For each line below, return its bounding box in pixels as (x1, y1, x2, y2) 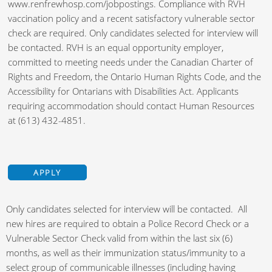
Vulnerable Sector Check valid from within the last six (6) (6, 232, 233, 245)
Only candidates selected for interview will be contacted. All (6, 203, 247, 216)
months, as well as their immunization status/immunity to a (6, 246, 245, 259)
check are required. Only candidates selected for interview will (8, 27, 258, 39)
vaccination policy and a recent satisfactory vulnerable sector (8, 12, 255, 25)
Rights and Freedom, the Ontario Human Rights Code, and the (8, 70, 261, 83)
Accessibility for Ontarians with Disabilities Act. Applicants (8, 85, 239, 98)
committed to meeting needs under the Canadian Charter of (8, 56, 253, 69)
